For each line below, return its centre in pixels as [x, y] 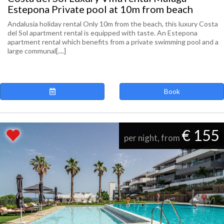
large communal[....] [37, 51]
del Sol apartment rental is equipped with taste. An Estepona [102, 33]
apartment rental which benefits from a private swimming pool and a [113, 42]
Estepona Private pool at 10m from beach [100, 9]
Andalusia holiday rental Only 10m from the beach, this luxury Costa [113, 24]
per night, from [153, 138]
